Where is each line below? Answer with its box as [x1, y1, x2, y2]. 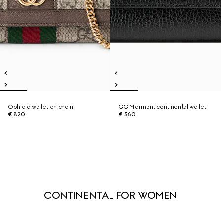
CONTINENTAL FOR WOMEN [44, 189, 177, 201]
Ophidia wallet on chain [8, 103, 73, 110]
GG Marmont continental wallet [118, 103, 206, 110]
